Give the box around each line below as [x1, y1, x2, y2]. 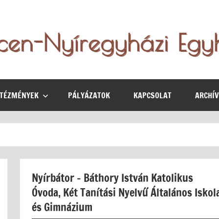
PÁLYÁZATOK [68, 89, 110, 101]
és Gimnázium [32, 199, 92, 215]
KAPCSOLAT [133, 89, 172, 101]
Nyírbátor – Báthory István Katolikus [32, 170, 193, 186]
